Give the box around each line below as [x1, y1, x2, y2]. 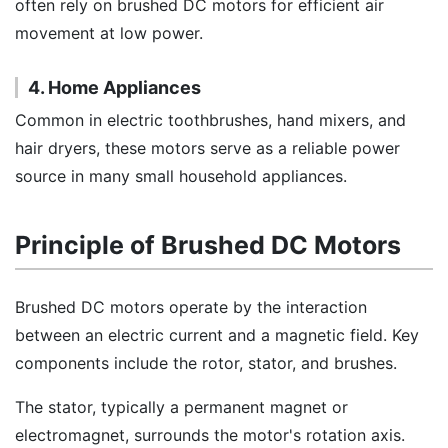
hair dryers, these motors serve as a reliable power [15, 138, 400, 158]
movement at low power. [15, 23, 203, 43]
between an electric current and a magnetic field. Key [15, 325, 419, 345]
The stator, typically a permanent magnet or [15, 397, 348, 417]
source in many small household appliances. [15, 166, 347, 186]
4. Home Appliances [28, 77, 201, 98]
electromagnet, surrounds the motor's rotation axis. [15, 425, 405, 445]
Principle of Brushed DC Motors [15, 230, 401, 260]
